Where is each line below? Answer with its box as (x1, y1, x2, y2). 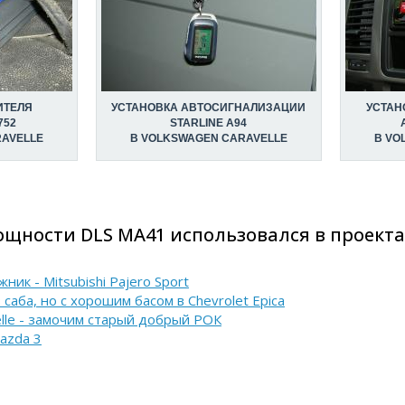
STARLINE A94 (170, 117, 248, 129)
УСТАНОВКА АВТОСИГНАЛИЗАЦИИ (111, 101, 306, 114)
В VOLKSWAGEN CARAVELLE (129, 132, 287, 145)
